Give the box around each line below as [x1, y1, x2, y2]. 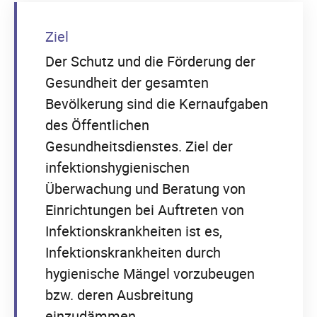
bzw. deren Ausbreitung [45, 284, 193, 304]
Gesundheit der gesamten [45, 72, 209, 92]
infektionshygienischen [45, 157, 190, 177]
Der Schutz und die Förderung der [45, 51, 255, 71]
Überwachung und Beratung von [45, 178, 246, 198]
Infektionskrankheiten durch [45, 242, 221, 262]
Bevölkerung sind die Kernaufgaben [45, 93, 268, 113]
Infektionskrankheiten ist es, [45, 221, 222, 241]
